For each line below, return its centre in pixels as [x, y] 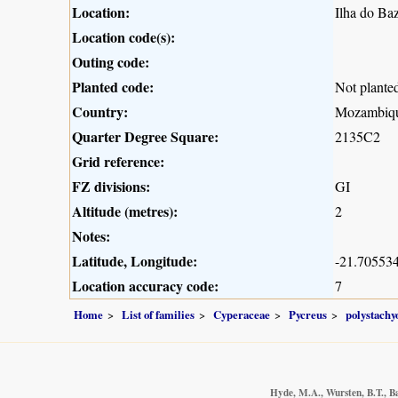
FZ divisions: [111, 187]
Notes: [91, 236]
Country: [100, 112]
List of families [158, 314]
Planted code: [113, 87]
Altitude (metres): [125, 211]
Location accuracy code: [145, 286]
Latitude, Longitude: [135, 261]
